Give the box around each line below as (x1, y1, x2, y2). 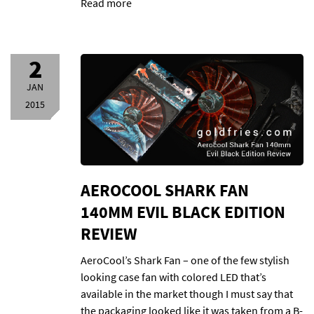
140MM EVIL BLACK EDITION (81, 201, 285, 223)
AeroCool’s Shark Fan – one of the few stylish (81, 253, 289, 267)
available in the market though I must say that (81, 287, 293, 301)
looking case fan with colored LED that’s (81, 270, 266, 284)
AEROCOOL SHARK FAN (81, 179, 249, 201)
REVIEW (81, 223, 137, 245)
